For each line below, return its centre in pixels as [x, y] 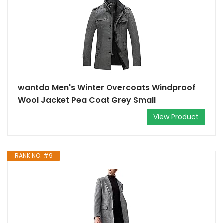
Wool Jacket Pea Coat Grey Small [87, 100]
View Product [176, 117]
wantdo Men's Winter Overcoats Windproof [107, 87]
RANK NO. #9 [34, 156]
